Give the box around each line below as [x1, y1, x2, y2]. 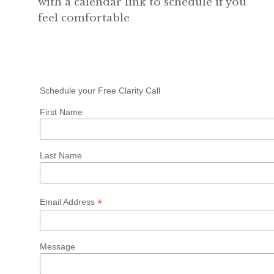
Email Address [39, 197, 97, 207]
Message [39, 242, 75, 252]
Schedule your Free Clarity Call [39, 85, 160, 95]
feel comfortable [37, 11, 130, 24]
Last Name [39, 150, 82, 160]
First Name [39, 106, 83, 117]
